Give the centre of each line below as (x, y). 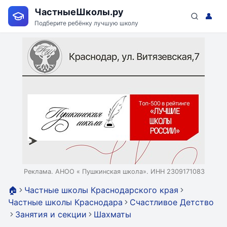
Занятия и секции (51, 214)
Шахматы (112, 214)
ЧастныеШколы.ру (79, 12)
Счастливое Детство (172, 202)
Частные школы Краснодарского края (101, 190)
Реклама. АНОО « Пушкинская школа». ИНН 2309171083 (114, 172)
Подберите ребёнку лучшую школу (86, 23)
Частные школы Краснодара (65, 202)
